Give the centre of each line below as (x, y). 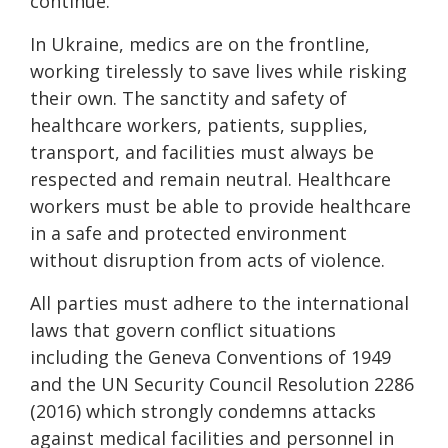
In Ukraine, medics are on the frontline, (200, 43)
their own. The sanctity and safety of (188, 97)
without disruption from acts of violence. (207, 259)
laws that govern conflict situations (183, 329)
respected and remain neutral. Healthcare (210, 178)
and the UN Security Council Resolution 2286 (222, 383)
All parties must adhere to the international (219, 302)
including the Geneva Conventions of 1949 (210, 356)
